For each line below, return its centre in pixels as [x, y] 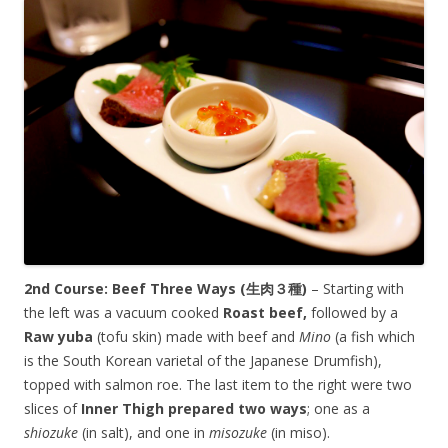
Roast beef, [267, 312]
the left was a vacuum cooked [123, 312]
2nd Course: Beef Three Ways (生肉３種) [167, 288]
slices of [52, 408]
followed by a [354, 312]
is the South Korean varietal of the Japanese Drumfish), [203, 360]
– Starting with [357, 288]
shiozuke [51, 432]
